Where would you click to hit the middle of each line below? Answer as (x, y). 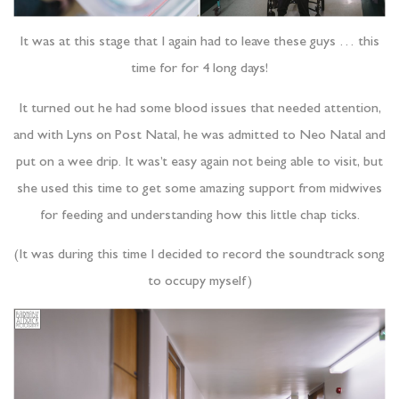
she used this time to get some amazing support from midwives (199, 189)
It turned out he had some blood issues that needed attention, (199, 109)
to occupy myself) (199, 282)
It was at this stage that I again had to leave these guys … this (199, 43)
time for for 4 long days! (199, 70)
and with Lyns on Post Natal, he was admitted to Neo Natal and (199, 136)
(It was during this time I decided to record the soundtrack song (199, 255)
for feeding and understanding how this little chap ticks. (199, 216)
